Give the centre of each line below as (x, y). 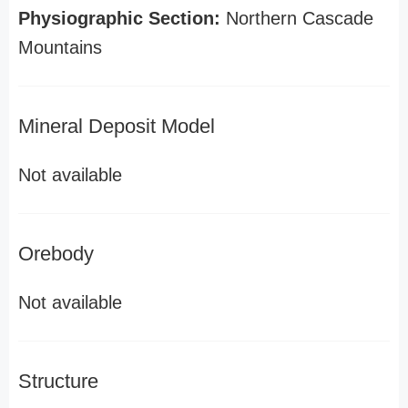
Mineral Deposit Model (117, 126)
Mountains (60, 47)
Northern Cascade (297, 18)
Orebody (56, 254)
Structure (58, 381)
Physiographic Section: (119, 18)
